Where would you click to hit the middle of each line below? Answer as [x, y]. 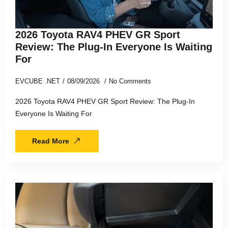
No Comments [130, 81]
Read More [51, 141]
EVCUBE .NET [38, 81]
